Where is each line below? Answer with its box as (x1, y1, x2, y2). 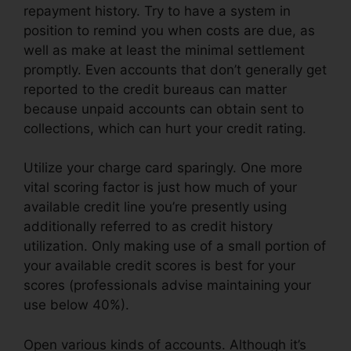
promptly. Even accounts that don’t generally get (24, 61, 327, 78)
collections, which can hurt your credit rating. (24, 120, 306, 136)
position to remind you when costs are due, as (24, 22, 315, 38)
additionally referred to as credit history (24, 219, 273, 235)
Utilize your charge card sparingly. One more (24, 160, 302, 176)
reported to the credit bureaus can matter (24, 81, 287, 97)
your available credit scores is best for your (24, 258, 295, 274)
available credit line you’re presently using (24, 199, 287, 215)
